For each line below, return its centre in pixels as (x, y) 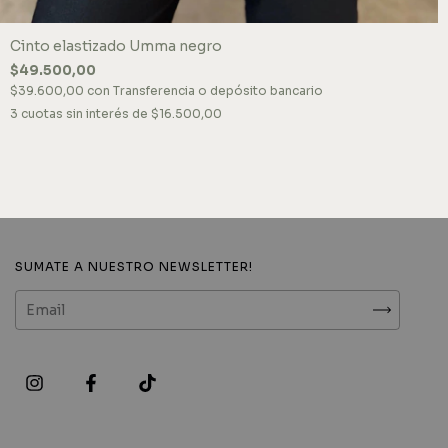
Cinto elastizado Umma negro (116, 45)
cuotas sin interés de (86, 113)
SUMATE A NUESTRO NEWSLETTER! (134, 266)
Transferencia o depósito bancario (218, 90)
